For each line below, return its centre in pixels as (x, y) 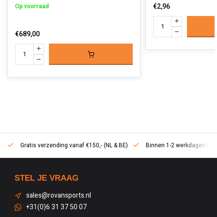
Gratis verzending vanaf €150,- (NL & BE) (73, 146)
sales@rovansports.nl (59, 195)
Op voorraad (32, 7)
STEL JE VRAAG (46, 178)
